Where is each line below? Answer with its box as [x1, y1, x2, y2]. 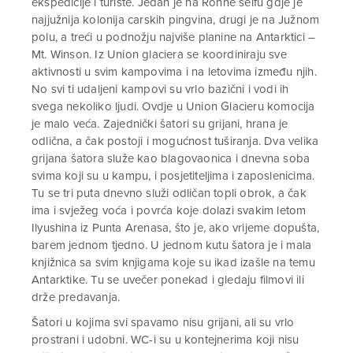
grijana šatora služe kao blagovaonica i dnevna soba [32, 150, 310, 165]
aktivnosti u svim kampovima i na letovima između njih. [32, 64, 317, 79]
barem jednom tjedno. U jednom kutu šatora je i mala [32, 237, 312, 252]
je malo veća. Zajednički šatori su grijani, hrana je [32, 116, 288, 131]
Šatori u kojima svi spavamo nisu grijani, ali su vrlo [32, 314, 295, 329]
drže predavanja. [32, 289, 121, 304]
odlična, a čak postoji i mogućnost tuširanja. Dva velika [32, 133, 319, 148]
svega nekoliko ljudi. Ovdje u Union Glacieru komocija [32, 98, 315, 113]
